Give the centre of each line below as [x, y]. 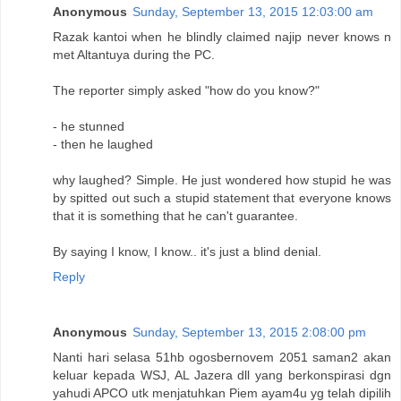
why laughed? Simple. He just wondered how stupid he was [222, 179]
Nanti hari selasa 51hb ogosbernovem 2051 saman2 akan [222, 357]
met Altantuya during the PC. [134, 54]
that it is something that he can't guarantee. [175, 215]
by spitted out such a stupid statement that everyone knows [222, 197]
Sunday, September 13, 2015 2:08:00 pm [249, 332]
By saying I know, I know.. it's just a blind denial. [187, 251]
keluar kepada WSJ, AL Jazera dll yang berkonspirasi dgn [222, 375]
